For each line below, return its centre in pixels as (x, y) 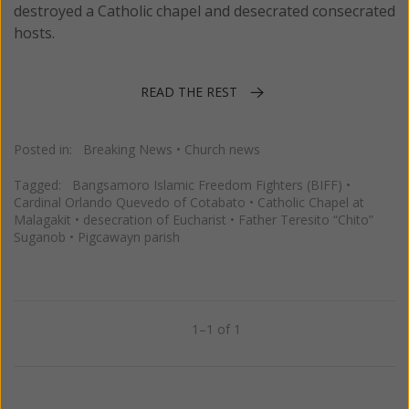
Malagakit (42, 220)
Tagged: (43, 185)
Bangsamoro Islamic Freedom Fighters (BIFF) (207, 185)
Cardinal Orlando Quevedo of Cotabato (130, 203)
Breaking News (128, 150)
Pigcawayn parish (129, 237)
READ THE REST (189, 92)
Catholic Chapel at (311, 203)
